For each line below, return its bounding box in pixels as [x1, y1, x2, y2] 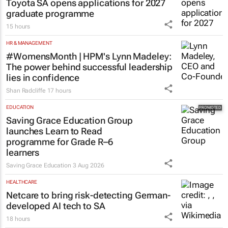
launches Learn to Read [6, 125, 102, 136]
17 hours [47, 87, 71, 94]
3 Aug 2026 [72, 161, 104, 169]
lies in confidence [6, 72, 80, 83]
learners [6, 147, 40, 158]
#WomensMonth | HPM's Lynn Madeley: [6, 50, 172, 62]
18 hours [6, 215, 31, 222]
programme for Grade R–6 [6, 136, 113, 147]
